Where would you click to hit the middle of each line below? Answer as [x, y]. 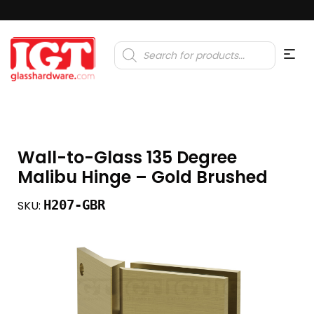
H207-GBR [74, 205]
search [130, 54]
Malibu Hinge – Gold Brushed [143, 177]
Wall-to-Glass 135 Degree [127, 157]
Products [134, 45]
